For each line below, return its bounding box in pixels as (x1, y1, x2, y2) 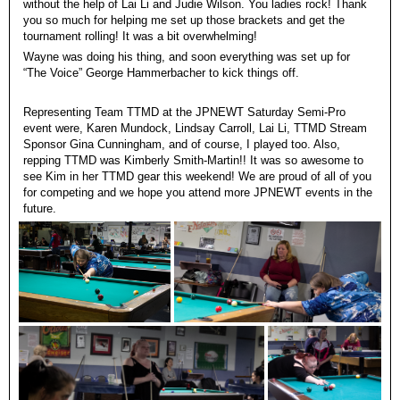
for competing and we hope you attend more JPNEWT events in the (23, 185, 373, 199)
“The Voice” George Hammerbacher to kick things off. (23, 66, 300, 80)
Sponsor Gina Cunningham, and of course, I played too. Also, (23, 137, 341, 151)
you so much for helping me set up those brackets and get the (23, 13, 346, 28)
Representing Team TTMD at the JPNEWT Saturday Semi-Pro (23, 104, 346, 119)
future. (23, 201, 57, 215)
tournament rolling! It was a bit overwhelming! (23, 29, 258, 44)
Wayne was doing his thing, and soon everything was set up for (23, 50, 351, 64)
